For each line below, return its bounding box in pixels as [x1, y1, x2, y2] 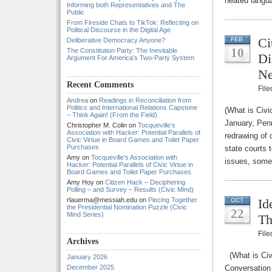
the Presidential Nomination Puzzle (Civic [67, 203, 187, 211]
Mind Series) [67, 211, 104, 218]
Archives [67, 237, 98, 246]
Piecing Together [148, 196, 197, 203]
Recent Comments [67, 80, 134, 89]
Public [67, 8, 84, 16]
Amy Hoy [67, 178, 94, 186]
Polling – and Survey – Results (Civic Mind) [67, 186, 194, 193]
